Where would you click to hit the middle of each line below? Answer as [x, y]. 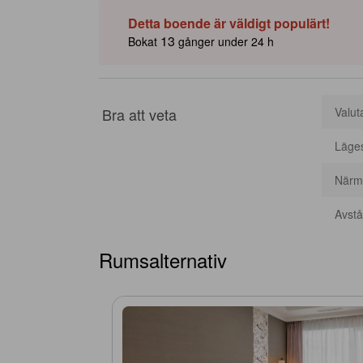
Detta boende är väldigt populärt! [229, 23]
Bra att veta [139, 114]
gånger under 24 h [224, 42]
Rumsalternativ [163, 260]
